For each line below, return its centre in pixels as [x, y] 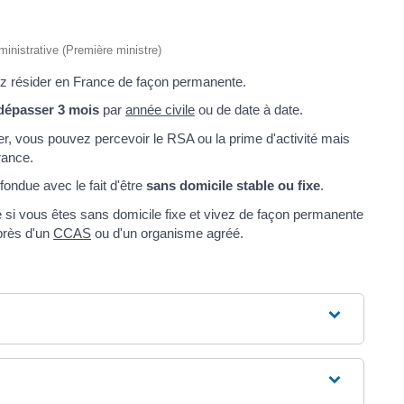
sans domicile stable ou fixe [233, 186]
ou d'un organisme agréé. [167, 233]
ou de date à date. [249, 110]
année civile [160, 110]
